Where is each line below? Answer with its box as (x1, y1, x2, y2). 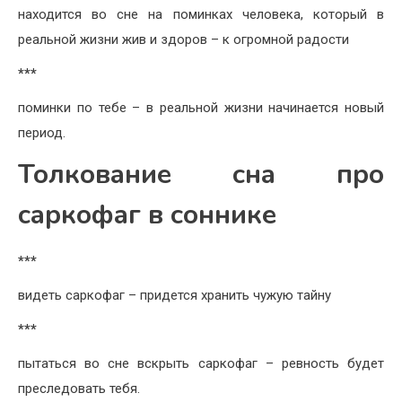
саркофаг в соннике (18, 197, 276, 234)
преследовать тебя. (18, 380, 140, 398)
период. (18, 125, 66, 142)
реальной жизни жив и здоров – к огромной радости (18, 31, 349, 48)
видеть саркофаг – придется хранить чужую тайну (18, 287, 331, 304)
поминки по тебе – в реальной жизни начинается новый (18, 100, 384, 117)
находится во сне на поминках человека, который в (18, 6, 384, 23)
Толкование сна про (18, 156, 384, 194)
